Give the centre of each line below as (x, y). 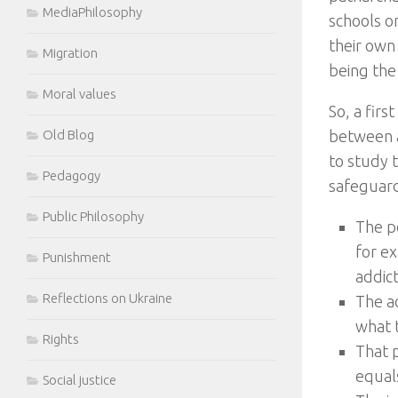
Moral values (80, 94)
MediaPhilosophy (92, 12)
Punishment (77, 257)
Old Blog (68, 135)
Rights (61, 339)
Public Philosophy (93, 216)
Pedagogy (72, 175)
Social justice (80, 380)
